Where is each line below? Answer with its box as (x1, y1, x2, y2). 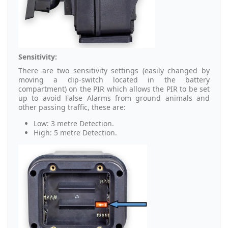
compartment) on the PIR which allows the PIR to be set (18, 84, 210, 94)
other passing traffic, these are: (18, 102, 126, 112)
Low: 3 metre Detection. (34, 119, 114, 129)
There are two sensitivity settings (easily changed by (18, 66, 210, 76)
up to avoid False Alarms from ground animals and (18, 93, 210, 103)
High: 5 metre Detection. (34, 128, 117, 138)
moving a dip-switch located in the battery (18, 75, 210, 85)
